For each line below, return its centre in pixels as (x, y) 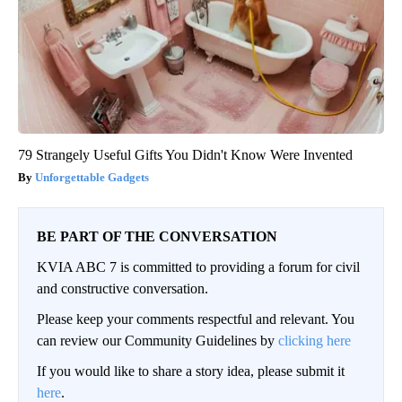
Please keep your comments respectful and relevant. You (196, 319)
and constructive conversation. (122, 289)
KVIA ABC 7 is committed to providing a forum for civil (198, 267)
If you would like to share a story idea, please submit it (191, 371)
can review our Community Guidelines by (157, 341)
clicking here (315, 341)
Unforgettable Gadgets (92, 178)
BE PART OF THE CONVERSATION (157, 237)
